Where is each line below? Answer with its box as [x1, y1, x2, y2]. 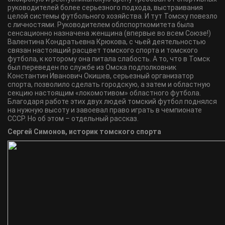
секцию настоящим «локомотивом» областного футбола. [8, 89, 201, 97]
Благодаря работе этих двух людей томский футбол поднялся [8, 97, 217, 105]
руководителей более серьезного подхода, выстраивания [8, 4, 203, 12]
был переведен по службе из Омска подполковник [8, 63, 176, 71]
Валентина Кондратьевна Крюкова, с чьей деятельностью [8, 38, 206, 46]
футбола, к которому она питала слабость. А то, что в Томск [8, 55, 210, 63]
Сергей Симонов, [8, 128, 69, 136]
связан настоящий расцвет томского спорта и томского [8, 46, 198, 54]
